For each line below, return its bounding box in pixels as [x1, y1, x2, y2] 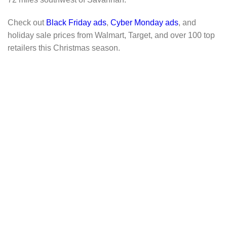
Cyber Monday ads [110, 18, 178, 27]
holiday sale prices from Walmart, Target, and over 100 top [8, 31, 215, 40]
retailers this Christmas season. [8, 44, 120, 53]
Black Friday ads [46, 18, 106, 27]
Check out [8, 18, 46, 27]
